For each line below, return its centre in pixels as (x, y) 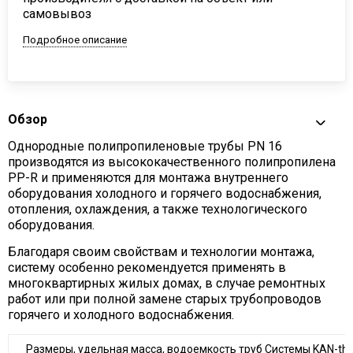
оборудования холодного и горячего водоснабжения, (164, 193)
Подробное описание (75, 39)
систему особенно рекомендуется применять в (147, 267)
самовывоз (58, 13)
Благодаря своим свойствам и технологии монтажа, (161, 251)
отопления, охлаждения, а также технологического (157, 209)
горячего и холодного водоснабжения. (121, 314)
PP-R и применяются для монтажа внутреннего (148, 177)
